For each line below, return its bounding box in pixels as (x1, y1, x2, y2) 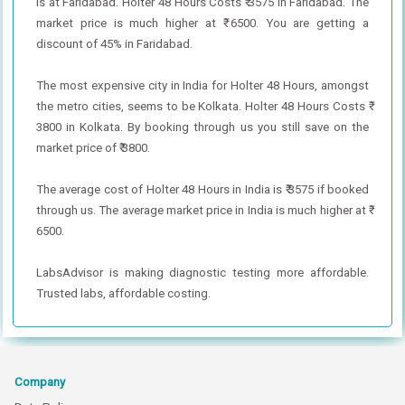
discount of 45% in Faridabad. (35, 36, 193, 51)
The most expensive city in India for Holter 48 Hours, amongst (35, 78, 370, 92)
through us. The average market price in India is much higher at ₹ (35, 202, 370, 217)
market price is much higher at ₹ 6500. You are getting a (35, 15, 370, 30)
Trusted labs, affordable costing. (35, 286, 211, 300)
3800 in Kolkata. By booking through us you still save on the (35, 119, 370, 134)
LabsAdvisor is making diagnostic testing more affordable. (35, 265, 370, 279)
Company (14, 374, 65, 389)
